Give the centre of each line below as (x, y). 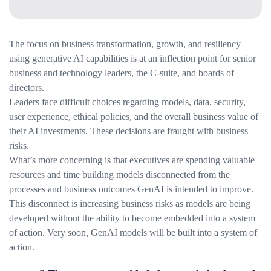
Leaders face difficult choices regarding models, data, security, (127, 102)
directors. (27, 87)
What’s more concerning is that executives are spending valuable (132, 160)
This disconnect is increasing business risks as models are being (130, 203)
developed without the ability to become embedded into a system (132, 218)
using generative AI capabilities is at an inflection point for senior (132, 58)
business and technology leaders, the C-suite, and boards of (122, 73)
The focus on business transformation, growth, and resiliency (125, 44)
